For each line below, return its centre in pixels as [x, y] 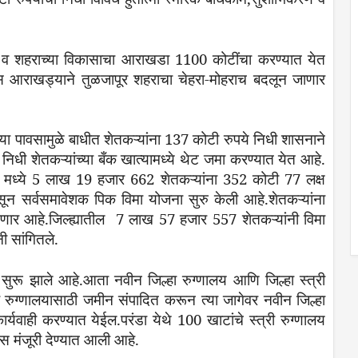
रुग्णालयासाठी [42, 299]
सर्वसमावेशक [55, 199]
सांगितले [33, 239]
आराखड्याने [43, 78]
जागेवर [241, 299]
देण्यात [63, 339]
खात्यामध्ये [148, 159]
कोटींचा [233, 58]
